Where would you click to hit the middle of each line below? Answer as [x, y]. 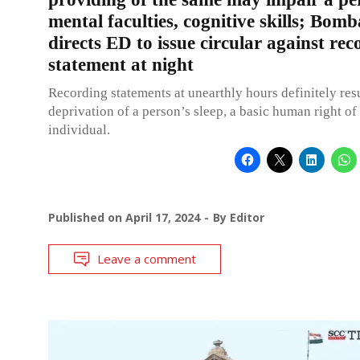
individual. [79, 129]
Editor [247, 217]
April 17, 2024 [163, 217]
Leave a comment [147, 258]
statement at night [121, 64]
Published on [87, 217]
